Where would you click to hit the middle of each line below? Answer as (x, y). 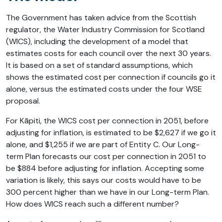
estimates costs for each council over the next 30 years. (109, 54)
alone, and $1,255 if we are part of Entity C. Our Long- (103, 145)
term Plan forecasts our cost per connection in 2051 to (106, 157)
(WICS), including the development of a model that (97, 42)
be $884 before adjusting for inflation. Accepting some (105, 168)
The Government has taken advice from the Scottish (101, 18)
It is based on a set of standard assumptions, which (99, 65)
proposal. (23, 101)
